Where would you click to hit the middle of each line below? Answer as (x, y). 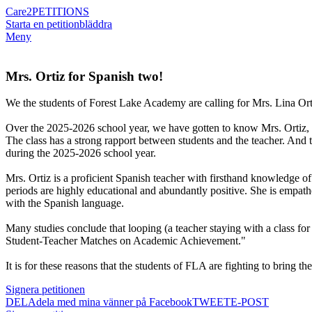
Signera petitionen (45, 290)
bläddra (96, 24)
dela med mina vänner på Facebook (114, 302)
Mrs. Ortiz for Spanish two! (84, 76)
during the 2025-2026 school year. (81, 153)
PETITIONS (61, 11)
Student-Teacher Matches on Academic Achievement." (126, 241)
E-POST (250, 302)
